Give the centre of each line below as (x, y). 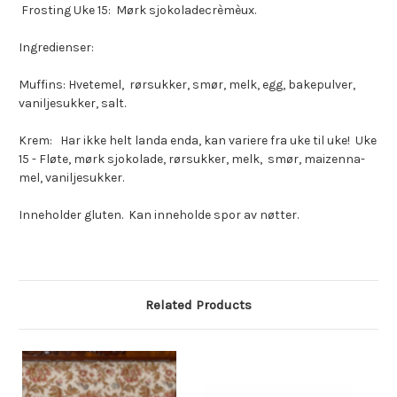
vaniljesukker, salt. (72, 104)
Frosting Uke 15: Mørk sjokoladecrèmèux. (137, 11)
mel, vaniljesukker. (71, 178)
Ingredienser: (56, 48)
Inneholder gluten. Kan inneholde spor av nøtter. (160, 215)
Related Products (198, 305)
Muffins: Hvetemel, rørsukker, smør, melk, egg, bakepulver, (187, 85)
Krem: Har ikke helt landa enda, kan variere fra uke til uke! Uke (198, 141)
